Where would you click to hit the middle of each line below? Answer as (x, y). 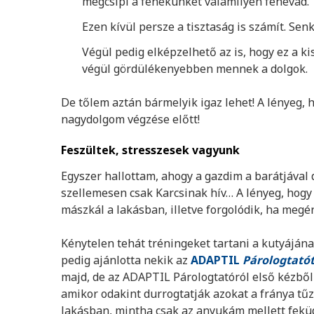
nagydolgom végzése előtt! (130, 119)
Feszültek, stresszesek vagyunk (150, 150)
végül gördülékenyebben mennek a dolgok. (196, 68)
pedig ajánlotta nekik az (126, 260)
